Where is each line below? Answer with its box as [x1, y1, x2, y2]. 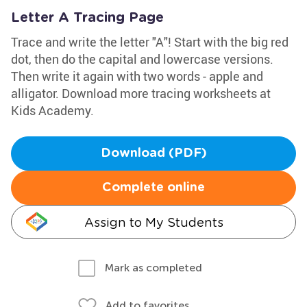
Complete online [102, 182, 205, 194]
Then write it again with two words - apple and [11, 68, 263, 84]
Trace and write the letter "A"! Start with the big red [11, 34, 288, 50]
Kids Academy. [11, 102, 94, 119]
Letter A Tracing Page [11, 11, 164, 25]
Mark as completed [105, 261, 202, 274]
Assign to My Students [84, 215, 223, 230]
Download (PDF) [100, 147, 207, 160]
